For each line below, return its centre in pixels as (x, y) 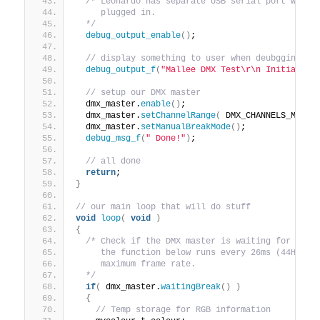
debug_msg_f (114, 138)
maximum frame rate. (136, 264)
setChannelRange (179, 115)
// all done (114, 161)
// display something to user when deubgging (194, 58)
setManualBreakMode (186, 127)
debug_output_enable (134, 35)
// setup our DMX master (144, 92)
